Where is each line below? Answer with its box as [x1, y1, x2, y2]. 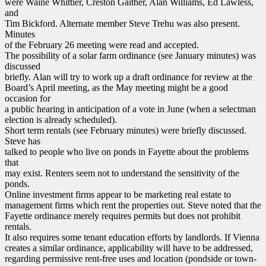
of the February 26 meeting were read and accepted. [5, 39, 199, 50]
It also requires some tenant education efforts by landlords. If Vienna [5, 232, 259, 242]
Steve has [5, 135, 40, 146]
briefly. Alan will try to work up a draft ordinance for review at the [5, 71, 252, 82]
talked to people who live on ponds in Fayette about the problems [5, 146, 249, 157]
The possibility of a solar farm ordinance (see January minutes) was [5, 50, 256, 61]
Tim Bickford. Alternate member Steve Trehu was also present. [5, 18, 240, 28]
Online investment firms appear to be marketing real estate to [5, 189, 231, 199]
